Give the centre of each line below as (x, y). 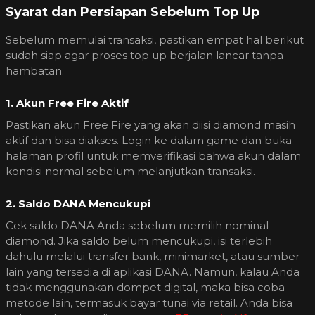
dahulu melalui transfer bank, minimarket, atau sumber (153, 257)
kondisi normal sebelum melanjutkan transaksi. (130, 172)
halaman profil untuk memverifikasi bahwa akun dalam (153, 156)
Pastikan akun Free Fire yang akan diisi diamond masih (150, 125)
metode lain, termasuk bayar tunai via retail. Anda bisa (149, 303)
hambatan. (35, 71)
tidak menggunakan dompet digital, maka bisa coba (145, 288)
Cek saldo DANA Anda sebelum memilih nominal (137, 226)
